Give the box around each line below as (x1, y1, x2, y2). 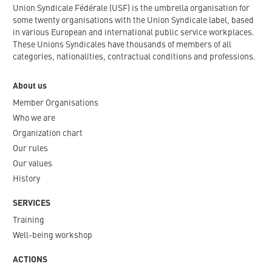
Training (13, 216, 44, 225)
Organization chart (13, 129, 83, 138)
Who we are (13, 114, 55, 123)
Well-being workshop (13, 231, 92, 240)
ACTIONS (13, 256, 47, 265)
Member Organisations (13, 99, 98, 108)
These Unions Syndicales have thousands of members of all (13, 41, 231, 50)
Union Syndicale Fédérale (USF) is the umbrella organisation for (13, 4, 250, 13)
